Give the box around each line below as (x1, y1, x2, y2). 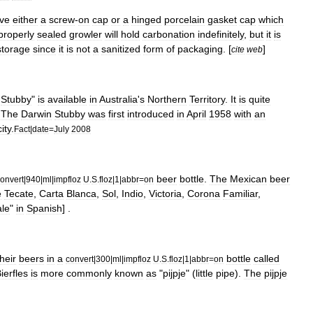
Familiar (223, 187, 258, 199)
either (13, 13, 38, 25)
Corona (187, 187, 220, 199)
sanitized (101, 43, 140, 54)
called (254, 252, 279, 264)
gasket (208, 13, 237, 25)
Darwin (21, 108, 52, 119)
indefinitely (198, 28, 244, 40)
